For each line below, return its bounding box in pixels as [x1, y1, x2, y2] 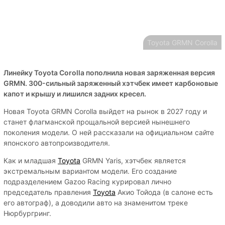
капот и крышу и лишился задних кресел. [4, 89, 146, 98]
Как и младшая [4, 156, 58, 165]
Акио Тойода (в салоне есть [116, 188, 213, 197]
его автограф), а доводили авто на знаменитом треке [4, 198, 188, 207]
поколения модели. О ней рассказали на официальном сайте [4, 128, 214, 137]
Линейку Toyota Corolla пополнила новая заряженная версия [4, 68, 215, 77]
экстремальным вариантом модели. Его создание [4, 167, 177, 176]
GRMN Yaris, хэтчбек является [80, 156, 186, 165]
